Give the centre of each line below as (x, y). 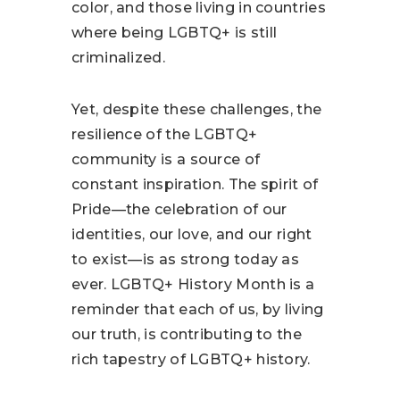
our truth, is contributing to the (187, 335)
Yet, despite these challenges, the (197, 110)
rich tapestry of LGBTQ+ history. (191, 360)
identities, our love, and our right (192, 235)
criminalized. (118, 58)
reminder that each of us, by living (198, 310)
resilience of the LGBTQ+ (165, 135)
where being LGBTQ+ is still (175, 33)
